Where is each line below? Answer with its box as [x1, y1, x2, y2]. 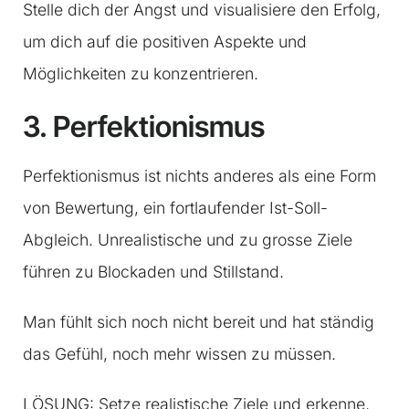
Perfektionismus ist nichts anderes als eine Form [23, 166, 376, 186]
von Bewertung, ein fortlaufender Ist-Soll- [23, 198, 328, 218]
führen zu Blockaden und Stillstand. [23, 262, 284, 282]
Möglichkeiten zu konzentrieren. [23, 64, 258, 84]
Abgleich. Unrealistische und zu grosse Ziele [23, 230, 352, 250]
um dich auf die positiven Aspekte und [23, 32, 307, 52]
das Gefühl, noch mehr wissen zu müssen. [23, 344, 336, 364]
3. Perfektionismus [23, 109, 265, 145]
